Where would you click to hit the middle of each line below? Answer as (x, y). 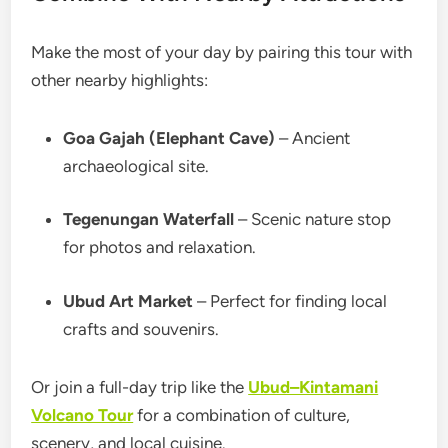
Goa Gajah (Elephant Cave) (169, 137)
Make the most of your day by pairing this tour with (222, 51)
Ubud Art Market (128, 300)
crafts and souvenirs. (141, 328)
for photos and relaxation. (160, 247)
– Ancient (313, 137)
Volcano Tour (82, 414)
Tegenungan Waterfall (149, 219)
